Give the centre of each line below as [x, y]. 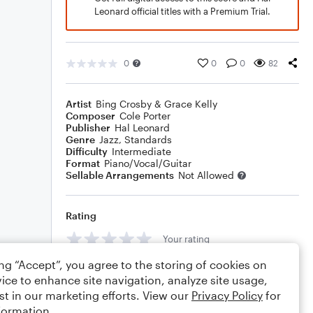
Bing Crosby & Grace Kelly [156, 104]
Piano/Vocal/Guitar [148, 163]
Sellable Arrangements [120, 175]
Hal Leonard [142, 128]
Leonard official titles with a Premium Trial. [182, 11]
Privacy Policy [227, 295]
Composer [90, 116]
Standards [148, 139]
